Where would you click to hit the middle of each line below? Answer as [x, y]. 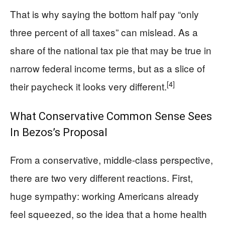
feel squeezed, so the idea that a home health [108, 214]
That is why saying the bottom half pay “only [104, 14]
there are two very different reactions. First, [101, 178]
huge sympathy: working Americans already [104, 196]
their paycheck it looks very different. [88, 86]
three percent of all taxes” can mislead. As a [104, 32]
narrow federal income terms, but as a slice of [107, 68]
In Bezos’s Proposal [59, 132]
